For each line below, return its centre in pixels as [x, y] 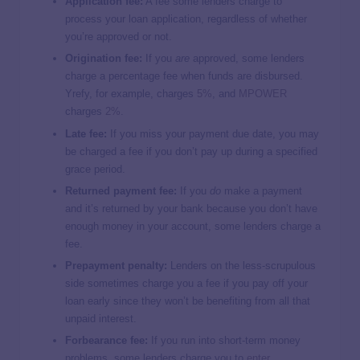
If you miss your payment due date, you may [213, 133]
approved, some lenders [247, 59]
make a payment [262, 190]
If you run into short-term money [224, 340]
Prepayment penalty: [116, 265]
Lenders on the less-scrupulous [241, 265]
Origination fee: [104, 59]
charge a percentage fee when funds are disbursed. [184, 76]
